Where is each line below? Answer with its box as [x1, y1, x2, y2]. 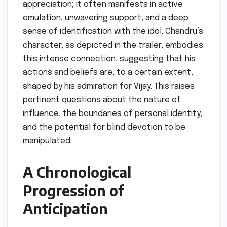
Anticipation [23, 200, 108, 218]
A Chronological [23, 163, 131, 181]
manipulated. [23, 137, 72, 146]
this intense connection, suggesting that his [23, 55, 196, 64]
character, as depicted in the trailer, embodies [23, 41, 203, 50]
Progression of [23, 181, 124, 200]
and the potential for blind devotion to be [23, 123, 185, 132]
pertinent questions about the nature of [23, 96, 181, 105]
